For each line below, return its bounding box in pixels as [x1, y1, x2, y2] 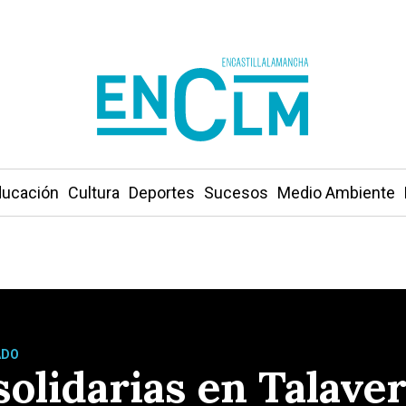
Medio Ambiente [276, 183, 395, 202]
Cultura [67, 183, 120, 202]
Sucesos [203, 183, 268, 202]
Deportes [128, 183, 195, 202]
